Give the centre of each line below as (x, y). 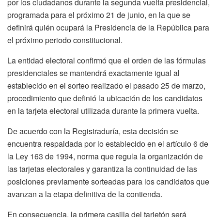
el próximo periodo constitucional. (65, 40)
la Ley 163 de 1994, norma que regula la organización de (105, 156)
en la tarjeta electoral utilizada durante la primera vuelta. (103, 110)
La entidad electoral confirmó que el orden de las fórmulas (107, 60)
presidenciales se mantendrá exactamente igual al (93, 73)
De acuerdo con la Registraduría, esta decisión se (93, 131)
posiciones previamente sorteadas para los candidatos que (108, 181)
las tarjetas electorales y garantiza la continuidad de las (102, 169)
